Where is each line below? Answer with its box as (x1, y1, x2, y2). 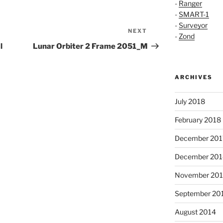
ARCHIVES (174, 74, 213, 81)
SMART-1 (178, 10, 209, 19)
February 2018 (174, 115, 221, 124)
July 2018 (174, 97, 205, 106)
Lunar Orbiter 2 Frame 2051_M (33, 42, 148, 51)
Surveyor (178, 21, 208, 30)
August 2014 (174, 208, 216, 217)
